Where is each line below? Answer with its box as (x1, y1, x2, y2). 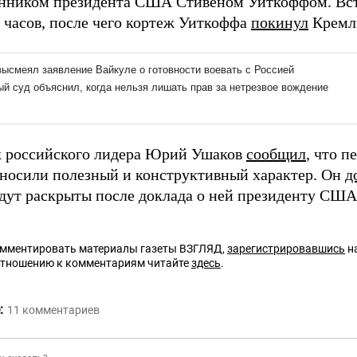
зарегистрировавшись (227, 242, 345, 256)
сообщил (246, 145, 306, 163)
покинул (251, 14, 308, 32)
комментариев (22, 304, 100, 317)
